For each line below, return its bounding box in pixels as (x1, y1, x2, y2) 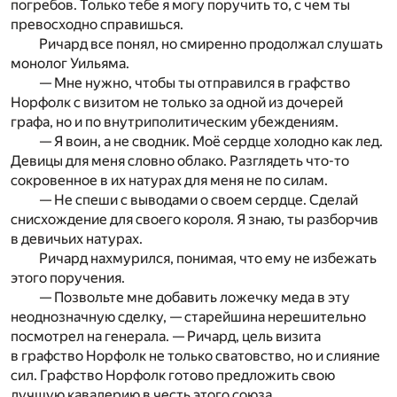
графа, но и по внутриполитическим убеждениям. (11, 113, 339, 130)
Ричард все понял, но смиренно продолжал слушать (39, 35, 383, 52)
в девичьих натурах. (11, 230, 143, 247)
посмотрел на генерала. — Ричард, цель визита (11, 327, 321, 345)
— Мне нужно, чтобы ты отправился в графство (39, 74, 350, 91)
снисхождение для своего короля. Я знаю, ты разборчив (11, 210, 378, 228)
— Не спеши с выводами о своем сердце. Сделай (39, 191, 358, 208)
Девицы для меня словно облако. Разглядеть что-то (11, 152, 349, 169)
